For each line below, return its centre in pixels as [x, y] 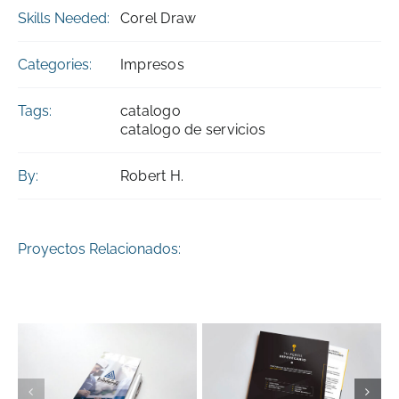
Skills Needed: [63, 19]
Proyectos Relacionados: [99, 249]
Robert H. [152, 176]
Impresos [152, 65]
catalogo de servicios [193, 130]
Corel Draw [158, 19]
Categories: [54, 65]
